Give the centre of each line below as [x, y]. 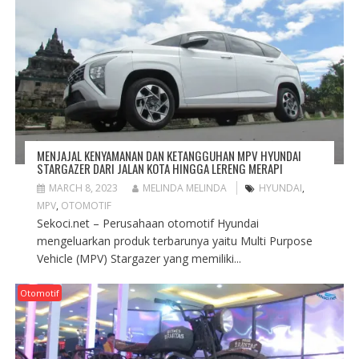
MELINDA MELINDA [184, 188]
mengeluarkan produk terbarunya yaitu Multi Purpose [174, 241]
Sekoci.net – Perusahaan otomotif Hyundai [147, 224]
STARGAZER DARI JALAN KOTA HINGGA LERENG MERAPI [159, 169]
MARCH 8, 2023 [83, 188]
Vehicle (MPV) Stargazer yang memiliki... [139, 259]
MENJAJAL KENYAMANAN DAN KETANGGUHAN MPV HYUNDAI [169, 156]
